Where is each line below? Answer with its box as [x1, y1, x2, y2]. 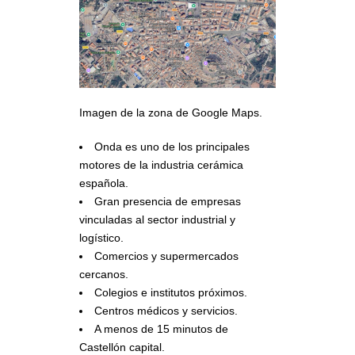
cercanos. [79, 267, 128, 281]
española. [79, 176, 128, 189]
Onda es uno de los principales [94, 139, 250, 153]
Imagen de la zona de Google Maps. [79, 105, 262, 119]
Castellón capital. [79, 340, 165, 353]
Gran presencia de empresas [94, 194, 241, 208]
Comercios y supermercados [94, 249, 239, 262]
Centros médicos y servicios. [94, 303, 238, 317]
